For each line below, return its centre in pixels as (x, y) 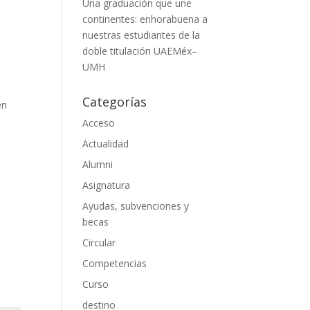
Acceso (99, 123)
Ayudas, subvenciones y (136, 206)
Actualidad (106, 144)
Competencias (115, 264)
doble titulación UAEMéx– (140, 51)
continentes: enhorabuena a (145, 19)
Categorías (115, 102)
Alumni (98, 165)
